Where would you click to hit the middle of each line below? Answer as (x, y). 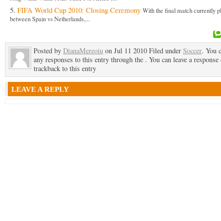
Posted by (48, 51)
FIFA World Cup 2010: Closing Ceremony (79, 10)
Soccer (192, 51)
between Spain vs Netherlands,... (50, 20)
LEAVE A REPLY (40, 89)
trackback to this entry (65, 68)
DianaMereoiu (83, 51)
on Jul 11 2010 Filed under (143, 51)
